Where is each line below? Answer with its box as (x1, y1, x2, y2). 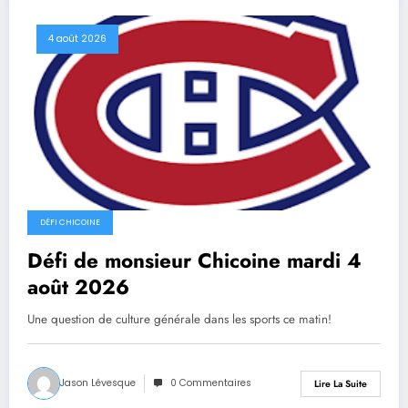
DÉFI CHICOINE (40, 217, 100, 229)
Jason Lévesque (60, 376, 136, 391)
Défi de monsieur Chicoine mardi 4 (27, 246, 362, 276)
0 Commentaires (170, 376, 251, 391)
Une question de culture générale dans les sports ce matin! (27, 311, 331, 329)
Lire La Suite (314, 376, 367, 391)
